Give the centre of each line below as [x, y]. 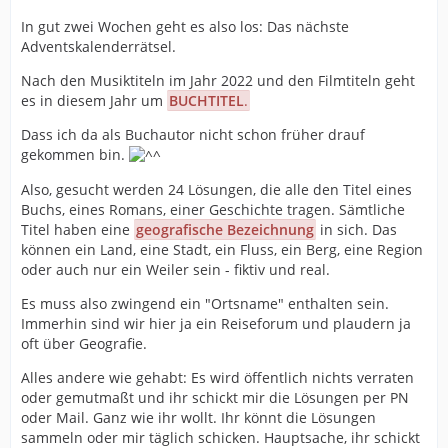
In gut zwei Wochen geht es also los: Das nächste [185, 26]
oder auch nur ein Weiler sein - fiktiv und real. [175, 269]
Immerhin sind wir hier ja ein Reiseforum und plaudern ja [216, 323]
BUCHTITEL [207, 100]
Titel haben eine [77, 229]
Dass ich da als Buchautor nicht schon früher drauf [193, 134]
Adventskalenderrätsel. [98, 46]
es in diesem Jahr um [94, 100]
